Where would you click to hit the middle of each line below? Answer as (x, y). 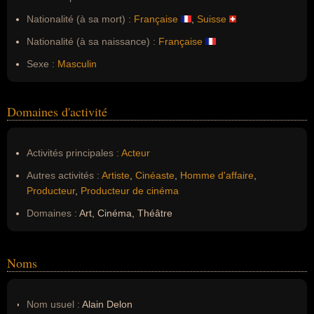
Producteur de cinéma (130, 191)
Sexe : (41, 64)
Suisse (212, 19)
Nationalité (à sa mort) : (79, 19)
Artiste (116, 175)
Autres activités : (63, 175)
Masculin (77, 64)
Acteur (136, 153)
